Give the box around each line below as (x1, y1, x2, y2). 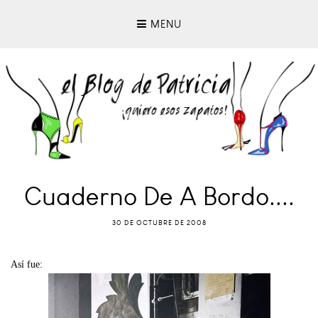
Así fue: (11, 258, 43, 270)
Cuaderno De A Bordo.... (23, 180, 295, 212)
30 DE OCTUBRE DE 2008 (111, 218, 207, 227)
